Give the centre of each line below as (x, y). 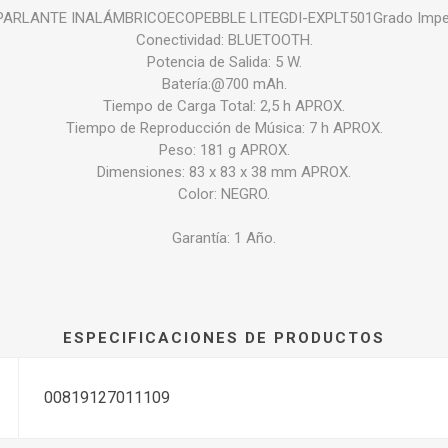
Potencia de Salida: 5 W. (224, 61)
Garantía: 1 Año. (224, 237)
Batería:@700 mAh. (224, 83)
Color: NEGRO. (224, 193)
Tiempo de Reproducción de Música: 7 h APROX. (224, 127)
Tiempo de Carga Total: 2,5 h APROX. (224, 105)
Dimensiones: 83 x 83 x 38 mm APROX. (224, 171)
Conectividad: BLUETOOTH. (224, 39)
